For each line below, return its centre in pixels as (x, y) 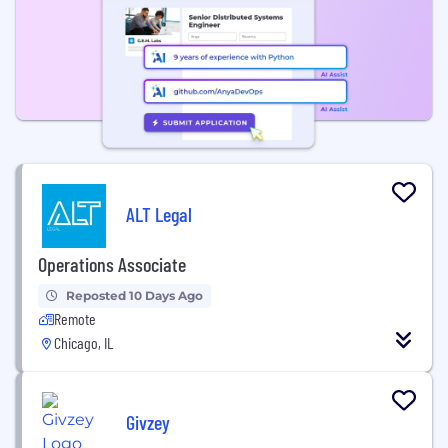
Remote (75, 318)
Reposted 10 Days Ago (134, 295)
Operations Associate (112, 263)
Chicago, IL (83, 342)
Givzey (148, 422)
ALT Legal (159, 214)
